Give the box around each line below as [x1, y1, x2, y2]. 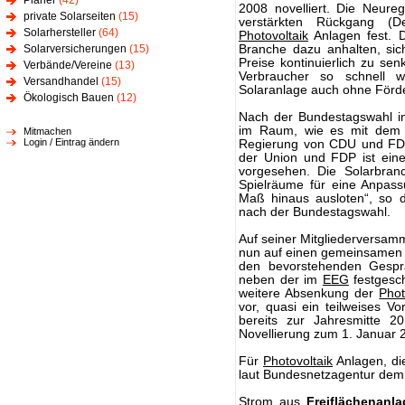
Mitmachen [24, 126, 71, 137]
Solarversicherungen [24, 42, 127, 55]
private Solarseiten [24, 10, 116, 23]
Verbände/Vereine [24, 59, 112, 71]
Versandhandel [24, 75, 99, 88]
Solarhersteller [24, 26, 96, 39]
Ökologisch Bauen [24, 91, 114, 104]
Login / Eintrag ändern [24, 137, 119, 147]
